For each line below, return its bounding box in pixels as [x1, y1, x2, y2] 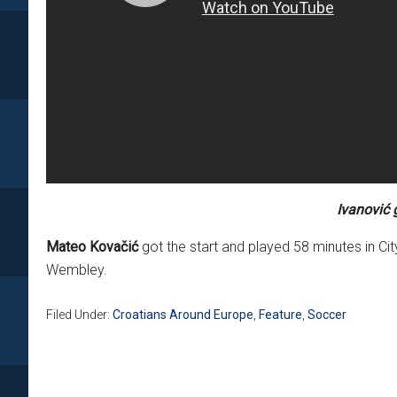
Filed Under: [46, 307, 113, 322]
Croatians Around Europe [113, 307, 253, 322]
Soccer [307, 307, 346, 322]
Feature [259, 307, 302, 322]
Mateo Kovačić [46, 237, 138, 255]
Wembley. [46, 261, 107, 278]
